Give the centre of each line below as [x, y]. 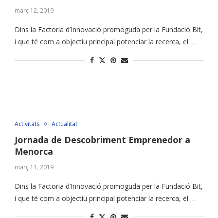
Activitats [27, 124]
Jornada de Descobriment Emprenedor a [102, 139]
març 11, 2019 [34, 167]
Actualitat [64, 124]
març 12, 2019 [34, 11]
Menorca [34, 151]
